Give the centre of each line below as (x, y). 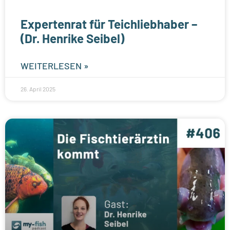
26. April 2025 (38, 89)
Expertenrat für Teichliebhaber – (109, 24)
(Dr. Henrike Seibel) (72, 38)
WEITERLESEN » (55, 65)
